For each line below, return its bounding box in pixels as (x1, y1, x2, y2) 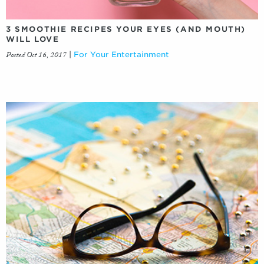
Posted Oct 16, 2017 (6, 49, 67, 63)
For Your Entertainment (74, 50, 169, 60)
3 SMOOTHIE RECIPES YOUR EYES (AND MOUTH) (6, 25, 246, 34)
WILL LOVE (6, 35, 60, 44)
